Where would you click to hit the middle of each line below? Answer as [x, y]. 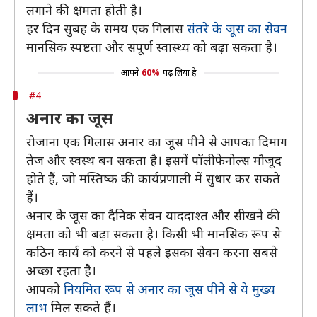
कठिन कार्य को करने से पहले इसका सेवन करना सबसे [152, 252]
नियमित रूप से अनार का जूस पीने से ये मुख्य [169, 289]
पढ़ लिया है [179, 73]
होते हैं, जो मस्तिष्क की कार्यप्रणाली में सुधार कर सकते [153, 178]
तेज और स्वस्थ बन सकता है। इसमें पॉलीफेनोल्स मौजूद [154, 160]
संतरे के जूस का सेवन [237, 28]
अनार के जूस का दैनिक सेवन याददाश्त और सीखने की [153, 215]
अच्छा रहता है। [61, 270]
